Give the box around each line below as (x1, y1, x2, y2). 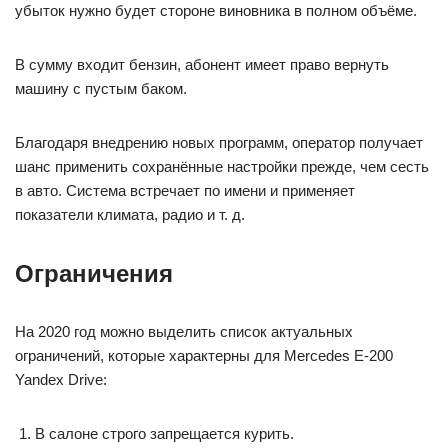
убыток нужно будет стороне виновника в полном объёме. (15, 2, 417, 19)
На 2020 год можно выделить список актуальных (15, 323, 353, 340)
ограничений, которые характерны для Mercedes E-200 (15, 347, 393, 364)
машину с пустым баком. (15, 80, 187, 97)
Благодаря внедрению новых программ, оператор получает (15, 134, 423, 151)
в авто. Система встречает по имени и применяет (15, 182, 355, 199)
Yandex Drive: (15, 371, 107, 388)
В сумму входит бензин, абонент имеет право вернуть (15, 56, 389, 73)
